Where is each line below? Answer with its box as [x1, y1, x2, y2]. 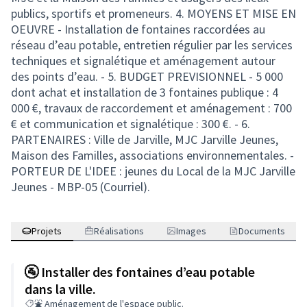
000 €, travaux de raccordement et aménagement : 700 [11, 100, 292, 116]
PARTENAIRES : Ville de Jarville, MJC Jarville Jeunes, [11, 132, 278, 147]
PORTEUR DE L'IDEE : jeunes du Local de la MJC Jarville [11, 163, 295, 179]
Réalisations [94, 225, 145, 237]
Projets [32, 225, 62, 237]
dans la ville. [25, 280, 96, 297]
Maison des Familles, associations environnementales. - [11, 147, 294, 163]
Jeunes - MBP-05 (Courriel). [11, 179, 150, 195]
